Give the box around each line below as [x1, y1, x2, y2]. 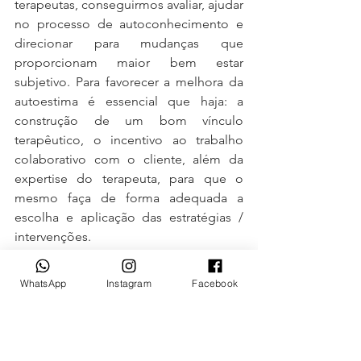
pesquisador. [15, 326, 89, 341]
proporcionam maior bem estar [15, 55, 243, 70]
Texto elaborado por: [24, 268, 145, 283]
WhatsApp [19, 276, 67, 289]
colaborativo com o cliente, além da [15, 151, 243, 167]
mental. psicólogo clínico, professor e [15, 306, 243, 322]
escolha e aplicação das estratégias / [15, 210, 243, 225]
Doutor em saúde [130, 287, 244, 302]
